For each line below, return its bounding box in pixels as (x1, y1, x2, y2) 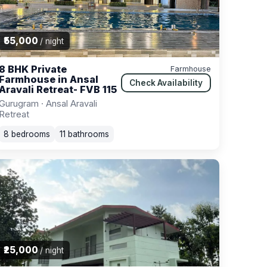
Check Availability (129, 78, 203, 88)
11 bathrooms (60, 129, 109, 139)
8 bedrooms (4, 129, 50, 139)
